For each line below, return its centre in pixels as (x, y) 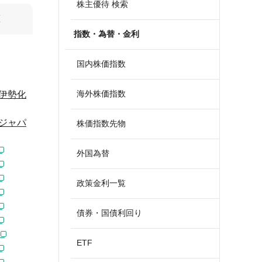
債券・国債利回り (109, 213)
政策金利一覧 (101, 183)
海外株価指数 (101, 94)
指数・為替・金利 (106, 34)
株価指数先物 (101, 123)
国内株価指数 (101, 64)
